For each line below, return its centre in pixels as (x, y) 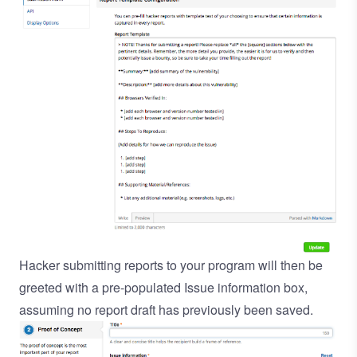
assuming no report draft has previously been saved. (166, 309)
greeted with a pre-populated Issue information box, (163, 287)
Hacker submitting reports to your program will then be (171, 265)
